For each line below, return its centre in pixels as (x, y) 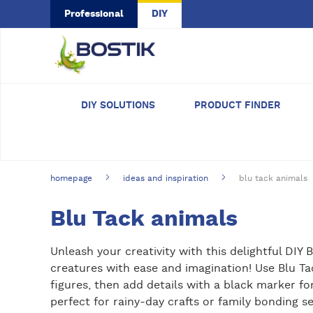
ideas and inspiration (166, 178)
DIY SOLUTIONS (118, 105)
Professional (94, 14)
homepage (71, 178)
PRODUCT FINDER (238, 105)
